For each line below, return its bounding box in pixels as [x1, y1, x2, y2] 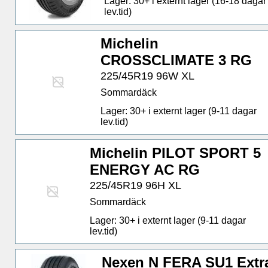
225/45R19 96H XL [90, 179, 182, 192]
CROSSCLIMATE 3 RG [100, 51, 252, 68]
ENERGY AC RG [90, 161, 200, 178]
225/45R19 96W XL [100, 69, 195, 82]
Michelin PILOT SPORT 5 [90, 144, 261, 161]
